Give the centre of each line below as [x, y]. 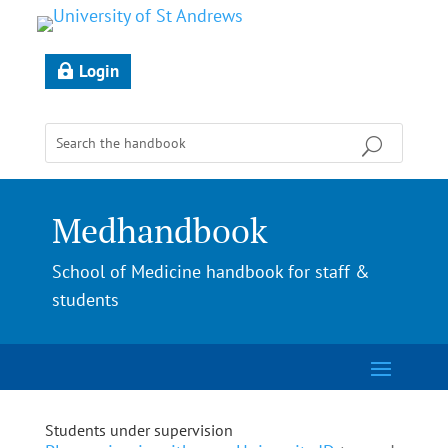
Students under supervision [138, 429]
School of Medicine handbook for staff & [210, 271]
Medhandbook [159, 230]
